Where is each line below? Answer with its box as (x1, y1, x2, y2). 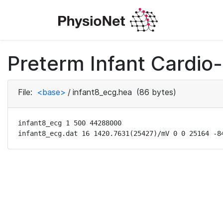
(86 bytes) (134, 87, 176, 97)
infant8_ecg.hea (73, 87, 132, 97)
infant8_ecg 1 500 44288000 (18, 119, 121, 127)
